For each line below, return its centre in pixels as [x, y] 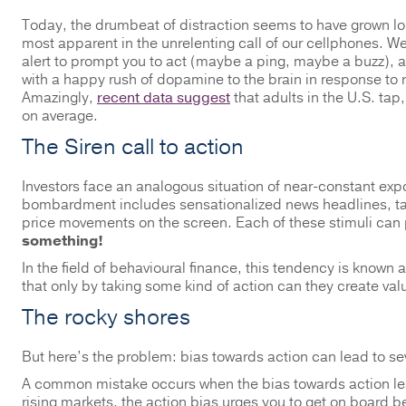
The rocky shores [106, 317]
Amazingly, [59, 98]
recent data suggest [164, 98]
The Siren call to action [133, 147]
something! [63, 241]
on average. [60, 116]
